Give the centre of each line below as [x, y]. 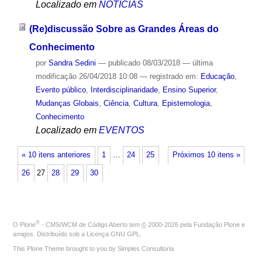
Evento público [61, 90]
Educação [217, 77]
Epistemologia [186, 104]
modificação [56, 77]
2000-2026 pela [170, 225]
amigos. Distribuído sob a [50, 234]
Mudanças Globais [67, 104]
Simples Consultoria [146, 249]
